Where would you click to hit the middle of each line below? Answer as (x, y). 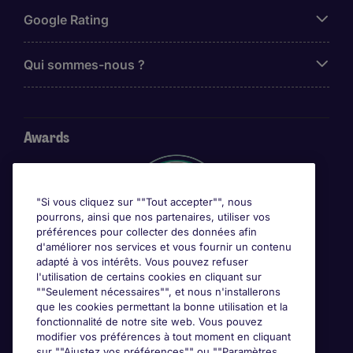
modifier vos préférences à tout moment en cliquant (163, 336)
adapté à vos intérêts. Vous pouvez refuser (142, 262)
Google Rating (66, 20)
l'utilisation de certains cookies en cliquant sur (149, 277)
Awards (46, 138)
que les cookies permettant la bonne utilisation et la (162, 307)
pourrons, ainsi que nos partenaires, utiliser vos (153, 217)
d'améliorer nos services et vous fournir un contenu (164, 247)
